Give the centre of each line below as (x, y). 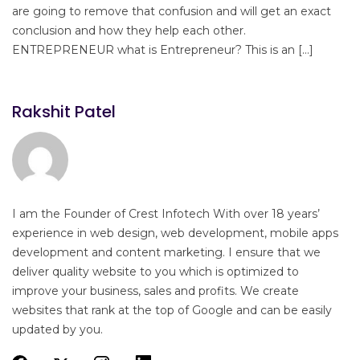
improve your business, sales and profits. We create (155, 291)
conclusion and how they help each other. (129, 31)
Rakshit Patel (64, 112)
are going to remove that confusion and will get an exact (172, 12)
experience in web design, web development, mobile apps (175, 233)
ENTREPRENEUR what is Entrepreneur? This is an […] (163, 50)
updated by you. (57, 330)
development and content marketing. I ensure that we (166, 253)
